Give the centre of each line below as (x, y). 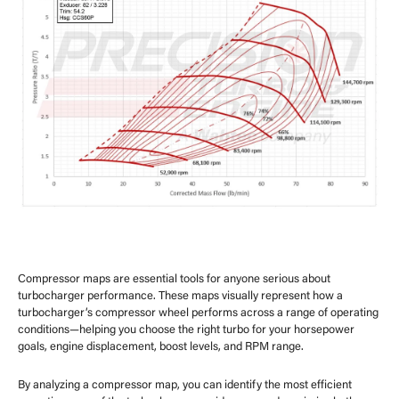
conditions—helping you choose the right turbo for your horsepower (186, 330)
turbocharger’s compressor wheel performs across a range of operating (198, 313)
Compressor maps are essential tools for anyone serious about (174, 279)
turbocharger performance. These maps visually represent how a (180, 296)
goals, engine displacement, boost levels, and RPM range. (161, 346)
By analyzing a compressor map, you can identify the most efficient (185, 385)
